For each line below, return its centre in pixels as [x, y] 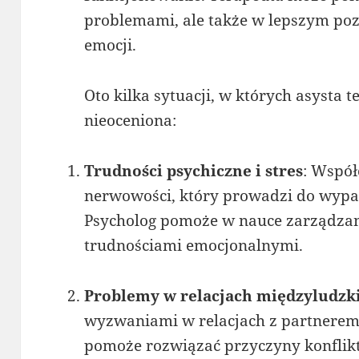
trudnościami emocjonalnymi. [194, 245]
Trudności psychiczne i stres [194, 170]
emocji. [111, 44]
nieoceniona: [131, 120]
